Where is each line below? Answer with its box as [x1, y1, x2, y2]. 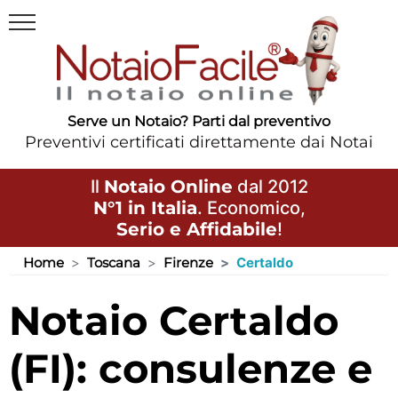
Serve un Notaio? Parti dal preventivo [68, 112, 330, 130]
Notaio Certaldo [9, 295, 41, 345]
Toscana [87, 253, 140, 271]
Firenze [163, 253, 213, 271]
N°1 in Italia [92, 196, 197, 219]
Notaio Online [103, 175, 233, 197]
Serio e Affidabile [115, 218, 277, 240]
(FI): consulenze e [9, 343, 372, 393]
